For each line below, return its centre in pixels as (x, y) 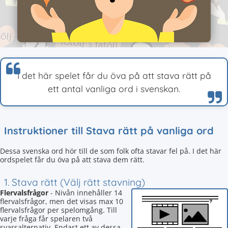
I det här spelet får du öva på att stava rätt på (114, 75)
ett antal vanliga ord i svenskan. (114, 89)
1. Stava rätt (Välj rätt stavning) (75, 182)
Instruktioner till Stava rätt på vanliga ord (109, 131)
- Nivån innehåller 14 (85, 193)
